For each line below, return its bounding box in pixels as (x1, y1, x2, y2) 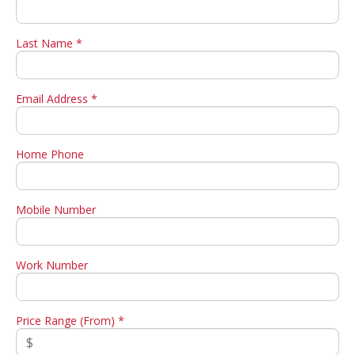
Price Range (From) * (16, 312, 124, 328)
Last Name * (16, 35, 82, 51)
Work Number (16, 257, 88, 273)
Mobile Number (16, 201, 96, 217)
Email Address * (16, 90, 97, 106)
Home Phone (16, 146, 84, 162)
